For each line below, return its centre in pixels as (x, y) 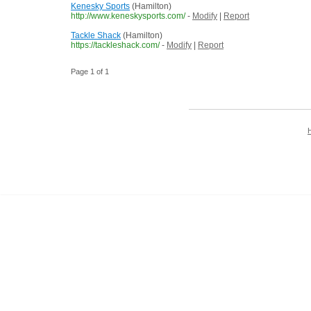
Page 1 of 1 (90, 72)
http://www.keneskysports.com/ (128, 16)
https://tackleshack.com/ (115, 45)
